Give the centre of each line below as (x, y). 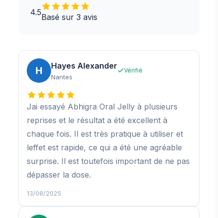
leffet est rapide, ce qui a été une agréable (104, 148)
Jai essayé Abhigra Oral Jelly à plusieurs (102, 107)
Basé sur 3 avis (69, 17)
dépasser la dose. (59, 175)
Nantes (62, 77)
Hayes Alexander (84, 65)
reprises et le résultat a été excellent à (97, 120)
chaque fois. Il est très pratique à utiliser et (105, 134)
